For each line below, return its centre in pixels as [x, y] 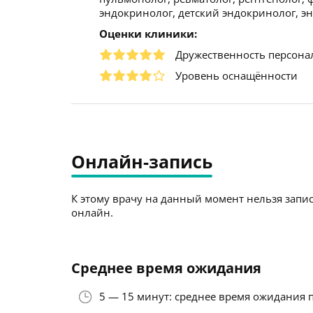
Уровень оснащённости [236, 75]
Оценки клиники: [148, 34]
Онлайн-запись [142, 161]
